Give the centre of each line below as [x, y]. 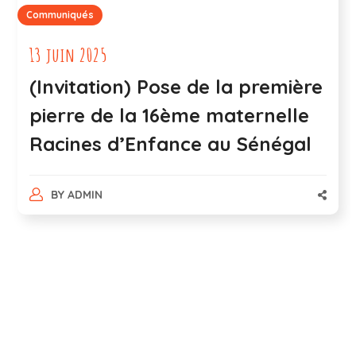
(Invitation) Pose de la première [176, 87]
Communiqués [60, 15]
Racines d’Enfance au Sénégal [171, 144]
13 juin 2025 [69, 55]
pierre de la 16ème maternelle [170, 116]
